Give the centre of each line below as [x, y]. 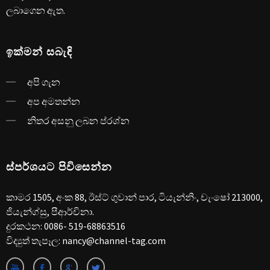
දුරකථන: [25, 226]
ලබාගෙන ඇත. [36, 11]
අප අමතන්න [54, 102]
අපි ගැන [44, 82]
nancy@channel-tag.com [114, 241]
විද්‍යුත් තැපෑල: [34, 241]
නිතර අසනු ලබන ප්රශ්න [78, 121]
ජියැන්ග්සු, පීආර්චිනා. [50, 212]
